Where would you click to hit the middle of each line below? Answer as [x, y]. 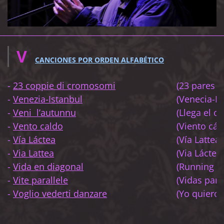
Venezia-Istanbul [48, 99]
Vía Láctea [34, 140]
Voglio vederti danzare [60, 194]
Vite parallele [40, 180]
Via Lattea [33, 153]
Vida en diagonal [48, 167]
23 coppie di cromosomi [64, 86]
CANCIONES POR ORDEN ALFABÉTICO [99, 60]
